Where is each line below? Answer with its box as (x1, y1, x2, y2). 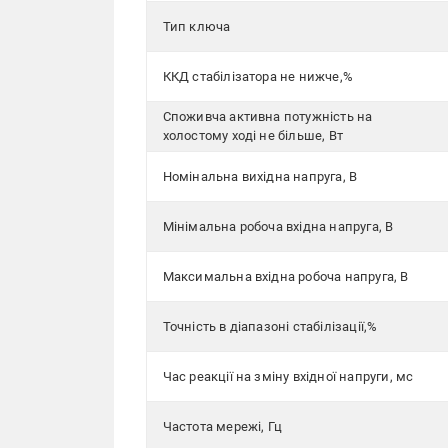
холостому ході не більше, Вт (162, 128, 344, 143)
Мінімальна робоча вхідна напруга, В (162, 219, 394, 234)
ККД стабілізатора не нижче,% (162, 69, 354, 84)
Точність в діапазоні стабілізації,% (162, 319, 378, 334)
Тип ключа (162, 19, 231, 34)
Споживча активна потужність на (162, 109, 373, 124)
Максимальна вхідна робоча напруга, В (162, 269, 409, 284)
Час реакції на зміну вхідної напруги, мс (162, 369, 414, 384)
